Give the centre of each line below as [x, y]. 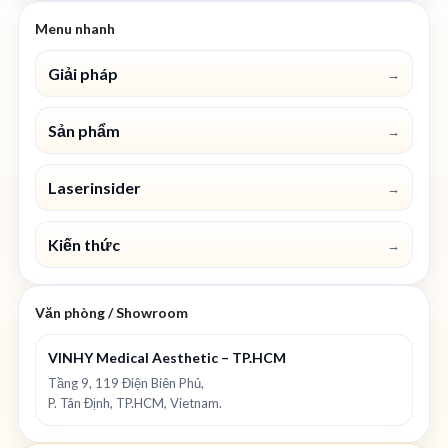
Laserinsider [94, 188]
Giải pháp [83, 74]
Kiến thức [84, 245]
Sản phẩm [84, 131]
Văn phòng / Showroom [111, 313]
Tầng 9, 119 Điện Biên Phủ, [126, 383]
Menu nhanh [75, 29]
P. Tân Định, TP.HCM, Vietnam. [135, 403]
